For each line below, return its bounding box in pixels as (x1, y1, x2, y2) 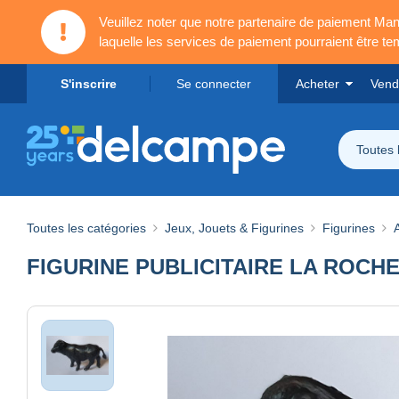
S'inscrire (60, 77, 117, 91)
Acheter (296, 77, 339, 91)
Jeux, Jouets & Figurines (165, 220, 304, 235)
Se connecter (176, 77, 251, 91)
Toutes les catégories (27, 220, 146, 235)
